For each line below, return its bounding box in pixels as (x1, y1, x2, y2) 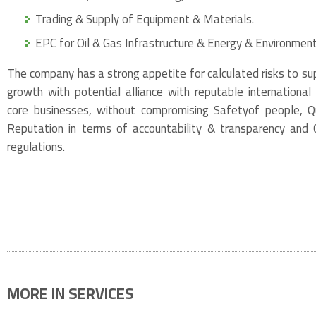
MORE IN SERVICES (7, 279, 134, 308)
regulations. (7, 135, 65, 158)
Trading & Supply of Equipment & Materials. (35, 8, 254, 30)
